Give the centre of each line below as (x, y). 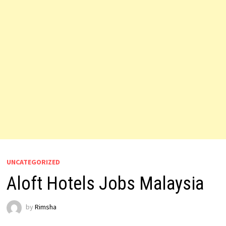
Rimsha (45, 207)
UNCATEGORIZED (33, 162)
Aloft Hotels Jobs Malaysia (105, 184)
